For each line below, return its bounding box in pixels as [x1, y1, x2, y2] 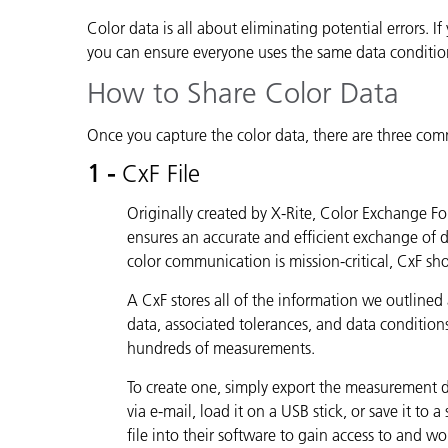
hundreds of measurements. [127, 337, 315, 358]
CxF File [122, 158, 200, 188]
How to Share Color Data [87, 75, 399, 110]
